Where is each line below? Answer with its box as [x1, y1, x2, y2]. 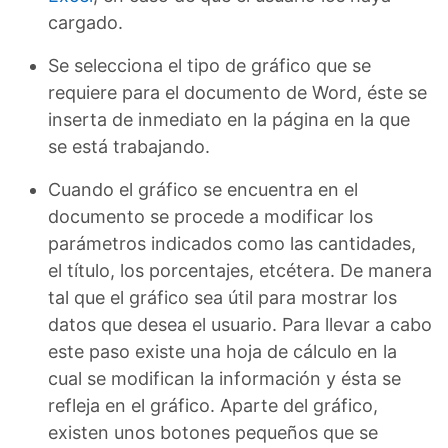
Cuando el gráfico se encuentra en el [48, 178, 358, 200]
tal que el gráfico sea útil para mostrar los [48, 286, 397, 308]
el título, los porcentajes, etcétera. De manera [48, 259, 432, 281]
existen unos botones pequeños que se [48, 421, 378, 443]
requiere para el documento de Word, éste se [48, 81, 427, 103]
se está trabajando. [48, 135, 210, 157]
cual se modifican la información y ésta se [48, 367, 401, 389]
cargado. [48, 11, 123, 33]
